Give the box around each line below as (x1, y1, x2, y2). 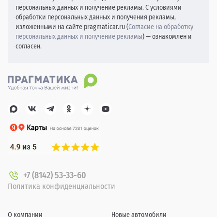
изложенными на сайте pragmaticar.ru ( (15, 23, 128, 31)
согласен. (15, 42, 42, 51)
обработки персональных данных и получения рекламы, (15, 13, 176, 22)
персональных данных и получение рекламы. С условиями (15, 3, 182, 12)
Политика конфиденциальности (8, 182, 115, 191)
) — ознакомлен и (142, 32, 192, 41)
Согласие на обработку (128, 23, 193, 31)
